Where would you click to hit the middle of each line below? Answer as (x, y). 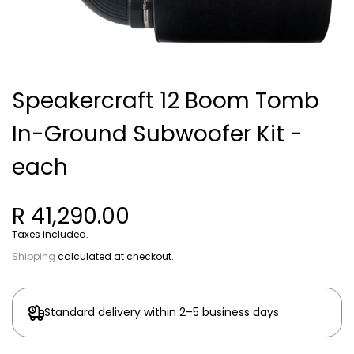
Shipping (34, 256)
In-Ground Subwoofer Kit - (157, 134)
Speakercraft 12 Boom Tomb (166, 101)
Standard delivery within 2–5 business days (162, 312)
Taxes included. (50, 234)
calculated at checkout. (115, 256)
